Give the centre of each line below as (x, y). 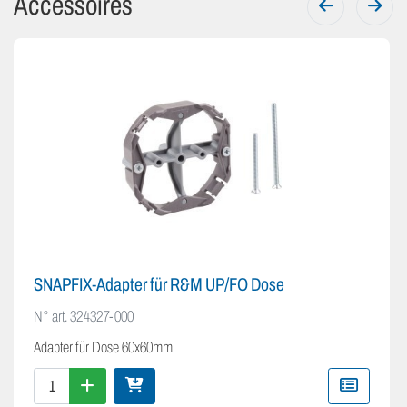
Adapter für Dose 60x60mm (103, 348)
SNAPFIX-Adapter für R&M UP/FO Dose (159, 285)
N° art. (50, 317)
